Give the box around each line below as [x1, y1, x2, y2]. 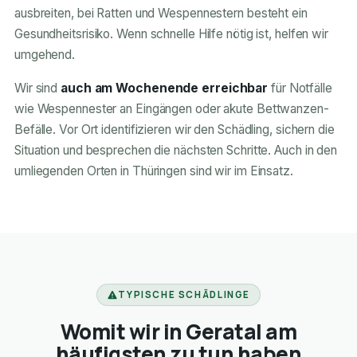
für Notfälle [268, 80, 332, 96]
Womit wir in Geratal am [60, 317, 297, 347]
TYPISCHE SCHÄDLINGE [118, 288, 250, 301]
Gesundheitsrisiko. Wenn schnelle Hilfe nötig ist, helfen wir [14, 26, 328, 42]
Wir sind [14, 80, 61, 96]
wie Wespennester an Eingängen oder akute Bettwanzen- [14, 101, 329, 117]
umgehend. [14, 47, 76, 63]
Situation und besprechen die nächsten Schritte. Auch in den [14, 143, 338, 159]
